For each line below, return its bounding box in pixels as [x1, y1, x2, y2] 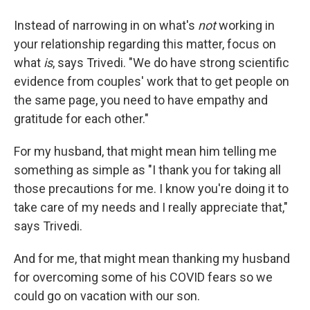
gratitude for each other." [14, 111, 149, 126]
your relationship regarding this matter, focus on [14, 37, 276, 51]
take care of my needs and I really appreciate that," [14, 200, 288, 215]
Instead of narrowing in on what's [14, 18, 198, 33]
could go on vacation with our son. [14, 289, 200, 303]
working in [216, 18, 275, 33]
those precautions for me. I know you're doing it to [14, 181, 289, 196]
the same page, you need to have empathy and [14, 93, 268, 107]
